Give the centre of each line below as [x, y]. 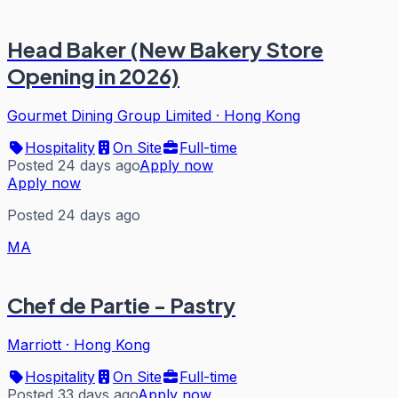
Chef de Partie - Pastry [121, 305]
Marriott [34, 344]
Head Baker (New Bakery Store [165, 49]
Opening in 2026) [93, 76]
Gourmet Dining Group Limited [109, 116]
